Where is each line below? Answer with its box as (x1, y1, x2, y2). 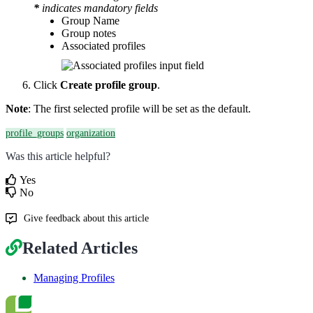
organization (66, 127, 115, 138)
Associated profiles (61, 39, 145, 52)
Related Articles (22, 239, 138, 258)
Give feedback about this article (24, 212, 149, 224)
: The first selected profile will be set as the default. (28, 102, 251, 115)
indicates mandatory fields (39, 1, 158, 14)
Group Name (61, 14, 119, 27)
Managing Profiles (34, 272, 115, 284)
